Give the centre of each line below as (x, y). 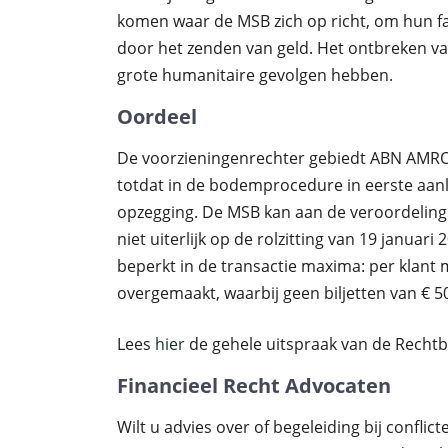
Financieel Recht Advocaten (254, 385)
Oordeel (157, 116)
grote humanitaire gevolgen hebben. (255, 75)
